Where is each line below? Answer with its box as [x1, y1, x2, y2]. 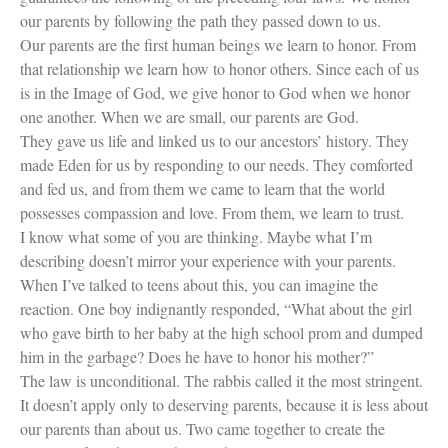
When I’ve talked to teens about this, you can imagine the [20, 273, 378, 295]
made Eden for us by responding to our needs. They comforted [20, 153, 413, 175]
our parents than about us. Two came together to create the [20, 417, 385, 439]
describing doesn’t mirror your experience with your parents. [20, 249, 396, 271]
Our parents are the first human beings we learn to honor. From [20, 33, 416, 55]
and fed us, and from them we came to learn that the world [20, 177, 385, 199]
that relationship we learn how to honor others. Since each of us [20, 57, 419, 79]
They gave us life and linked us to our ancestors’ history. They [20, 129, 409, 151]
